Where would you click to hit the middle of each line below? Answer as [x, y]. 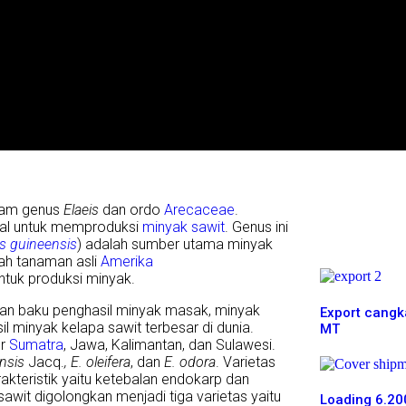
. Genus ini [256, 227]
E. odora [190, 362]
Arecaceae [199, 210]
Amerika [127, 262]
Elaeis [81, 210]
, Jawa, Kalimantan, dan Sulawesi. [169, 345]
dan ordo [131, 210]
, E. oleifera [97, 362]
